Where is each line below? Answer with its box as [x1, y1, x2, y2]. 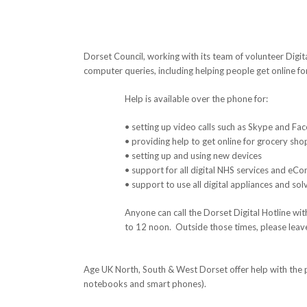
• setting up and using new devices [125, 149, 262, 161]
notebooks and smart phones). [84, 278, 206, 289]
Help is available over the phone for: [125, 93, 268, 104]
